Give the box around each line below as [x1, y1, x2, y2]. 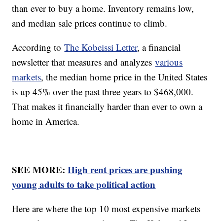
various [155, 56, 183, 69]
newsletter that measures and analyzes [12, 56, 155, 69]
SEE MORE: [12, 163, 68, 177]
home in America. [12, 115, 83, 128]
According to [12, 41, 65, 54]
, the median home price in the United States [41, 71, 208, 83]
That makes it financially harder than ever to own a [12, 100, 203, 113]
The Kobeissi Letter [64, 41, 138, 54]
